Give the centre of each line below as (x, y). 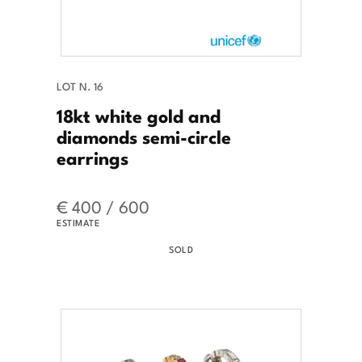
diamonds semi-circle (144, 135)
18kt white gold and (139, 114)
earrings (93, 156)
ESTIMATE (78, 222)
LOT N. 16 (80, 86)
